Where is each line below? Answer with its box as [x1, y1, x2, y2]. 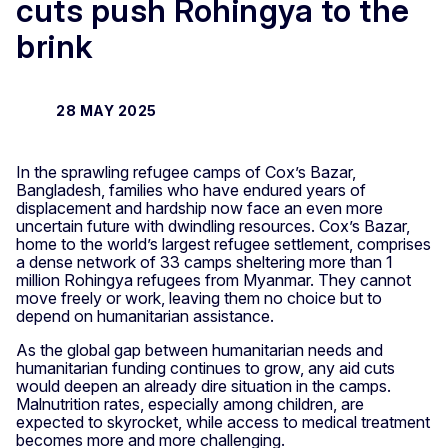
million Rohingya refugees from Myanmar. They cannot [16, 269, 411, 290]
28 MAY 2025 [56, 101, 157, 119]
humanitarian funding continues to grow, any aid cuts [16, 357, 395, 378]
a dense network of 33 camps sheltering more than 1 [16, 251, 393, 272]
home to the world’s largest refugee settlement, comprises [16, 233, 431, 254]
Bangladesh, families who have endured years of [16, 179, 366, 200]
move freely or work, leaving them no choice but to [16, 287, 382, 308]
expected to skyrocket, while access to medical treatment [16, 411, 430, 432]
